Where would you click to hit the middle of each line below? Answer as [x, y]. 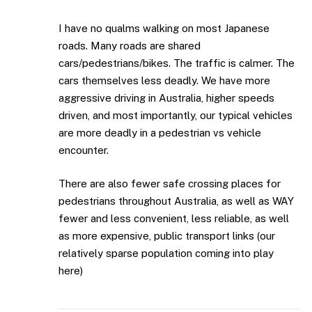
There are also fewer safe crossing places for [170, 183]
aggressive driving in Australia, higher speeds [166, 98]
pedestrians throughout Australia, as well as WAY [176, 201]
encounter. [84, 150]
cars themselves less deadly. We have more [164, 81]
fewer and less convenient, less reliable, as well [174, 218]
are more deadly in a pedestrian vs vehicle [160, 133]
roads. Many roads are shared [130, 46]
